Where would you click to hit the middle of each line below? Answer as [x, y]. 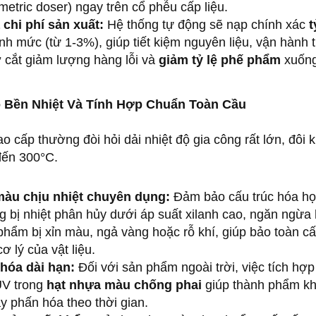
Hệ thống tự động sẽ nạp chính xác [206, 24]
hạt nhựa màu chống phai [124, 285]
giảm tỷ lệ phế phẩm [220, 60]
